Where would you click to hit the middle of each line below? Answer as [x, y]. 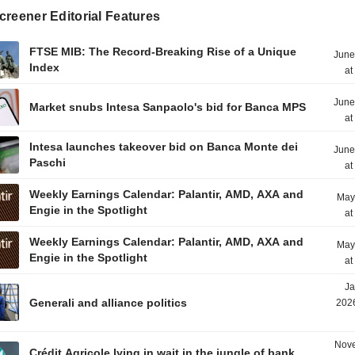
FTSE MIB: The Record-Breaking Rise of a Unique [163, 52]
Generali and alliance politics [109, 303]
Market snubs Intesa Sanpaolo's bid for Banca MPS [168, 107]
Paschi [48, 162]
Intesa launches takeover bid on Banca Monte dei [164, 147]
